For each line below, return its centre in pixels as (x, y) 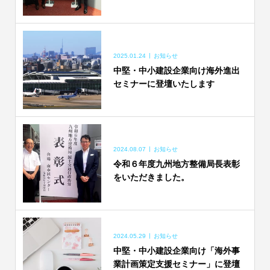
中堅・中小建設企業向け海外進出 (176, 70)
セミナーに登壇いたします (164, 83)
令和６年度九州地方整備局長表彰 (176, 164)
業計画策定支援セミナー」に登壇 (176, 264)
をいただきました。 (151, 177)
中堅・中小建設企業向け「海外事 (176, 250)
